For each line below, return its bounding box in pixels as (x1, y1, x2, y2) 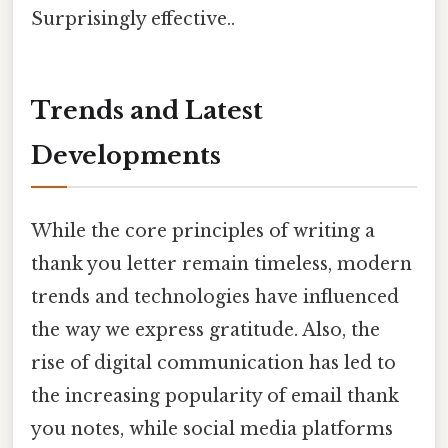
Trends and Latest (31, 96, 263, 126)
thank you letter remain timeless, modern (31, 252, 412, 275)
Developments (31, 141, 221, 171)
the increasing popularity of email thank (31, 384, 399, 407)
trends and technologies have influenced (31, 285, 399, 308)
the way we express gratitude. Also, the (31, 318, 380, 341)
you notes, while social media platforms (31, 417, 393, 440)
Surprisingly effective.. (31, 7, 235, 30)
